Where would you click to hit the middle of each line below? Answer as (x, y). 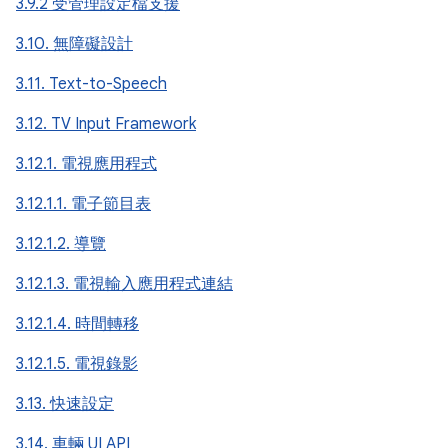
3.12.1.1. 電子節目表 (83, 204)
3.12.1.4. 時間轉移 (77, 324)
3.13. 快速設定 (65, 404)
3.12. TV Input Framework (106, 124)
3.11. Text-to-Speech (91, 84)
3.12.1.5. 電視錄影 (77, 364)
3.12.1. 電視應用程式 (86, 164)
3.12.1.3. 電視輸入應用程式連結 (124, 284)
